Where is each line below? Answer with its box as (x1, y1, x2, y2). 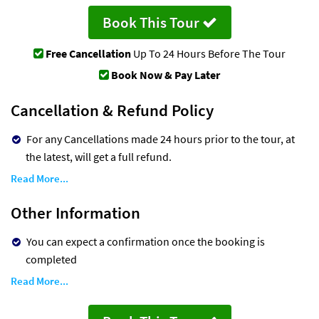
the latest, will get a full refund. (26, 149, 172, 164)
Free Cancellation (46, 46, 131, 61)
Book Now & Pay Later (111, 67, 220, 82)
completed (26, 251, 77, 266)
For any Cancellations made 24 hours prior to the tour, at (26, 131, 295, 146)
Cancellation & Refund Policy (11, 99, 214, 120)
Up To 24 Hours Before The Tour (131, 46, 286, 61)
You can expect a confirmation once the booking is (26, 234, 265, 249)
